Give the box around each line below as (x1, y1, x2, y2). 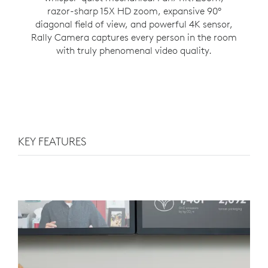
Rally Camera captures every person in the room (31, 31, 237, 44)
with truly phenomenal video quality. (56, 44, 212, 57)
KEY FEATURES (18, 135, 86, 149)
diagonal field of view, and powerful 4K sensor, (35, 18, 233, 31)
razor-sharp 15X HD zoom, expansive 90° (47, 5, 221, 17)
